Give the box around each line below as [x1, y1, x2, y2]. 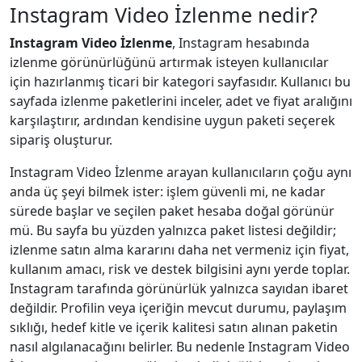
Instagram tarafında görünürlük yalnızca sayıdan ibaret [10, 279, 348, 297]
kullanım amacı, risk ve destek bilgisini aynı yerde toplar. [10, 259, 350, 278]
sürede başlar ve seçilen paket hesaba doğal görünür [10, 201, 335, 220]
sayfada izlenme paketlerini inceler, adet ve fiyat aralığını [10, 91, 352, 110]
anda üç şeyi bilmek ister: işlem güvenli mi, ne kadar [10, 182, 326, 200]
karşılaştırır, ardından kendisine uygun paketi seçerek [10, 111, 335, 129]
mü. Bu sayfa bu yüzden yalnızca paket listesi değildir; [10, 221, 336, 239]
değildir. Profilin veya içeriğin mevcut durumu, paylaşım [10, 298, 347, 317]
